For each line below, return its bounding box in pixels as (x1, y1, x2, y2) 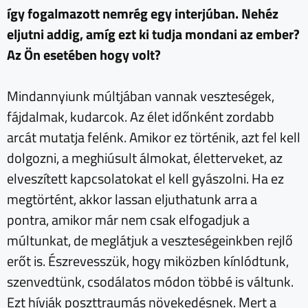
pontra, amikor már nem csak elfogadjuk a (7, 208, 250, 230)
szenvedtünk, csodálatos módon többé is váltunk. (7, 270, 294, 292)
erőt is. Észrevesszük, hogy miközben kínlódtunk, (7, 250, 289, 272)
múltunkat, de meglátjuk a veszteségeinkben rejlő (7, 229, 293, 251)
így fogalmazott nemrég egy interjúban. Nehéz (7, 2, 278, 24)
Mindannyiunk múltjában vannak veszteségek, (7, 85, 274, 107)
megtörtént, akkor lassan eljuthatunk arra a (7, 188, 257, 210)
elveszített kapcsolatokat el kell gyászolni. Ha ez (7, 167, 284, 189)
